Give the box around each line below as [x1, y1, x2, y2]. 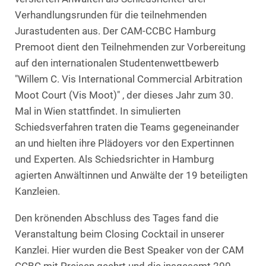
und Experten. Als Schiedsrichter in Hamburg [15, 154, 214, 166]
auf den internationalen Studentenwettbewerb [15, 58, 219, 69]
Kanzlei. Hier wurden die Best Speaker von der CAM [15, 244, 244, 256]
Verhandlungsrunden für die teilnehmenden [15, 9, 207, 21]
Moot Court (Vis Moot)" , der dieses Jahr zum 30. [15, 90, 233, 102]
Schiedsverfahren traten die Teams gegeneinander [15, 122, 239, 134]
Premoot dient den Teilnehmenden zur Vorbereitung [15, 42, 246, 53]
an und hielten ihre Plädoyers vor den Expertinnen [15, 138, 234, 150]
